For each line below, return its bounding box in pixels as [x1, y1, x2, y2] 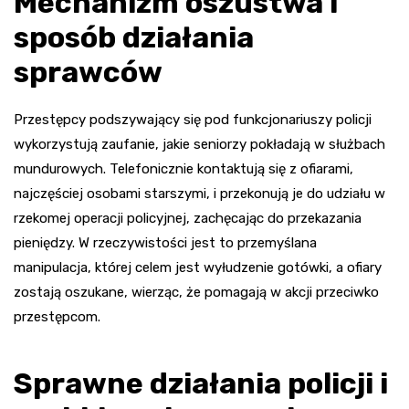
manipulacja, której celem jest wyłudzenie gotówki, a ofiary [14, 258, 382, 276]
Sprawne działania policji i [14, 365, 388, 401]
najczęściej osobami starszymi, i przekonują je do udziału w [14, 184, 385, 202]
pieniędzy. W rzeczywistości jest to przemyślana [14, 234, 317, 251]
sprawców [14, 54, 163, 89]
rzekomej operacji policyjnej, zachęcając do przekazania [14, 209, 362, 226]
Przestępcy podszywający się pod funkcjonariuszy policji [14, 110, 372, 128]
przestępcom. [14, 308, 100, 325]
